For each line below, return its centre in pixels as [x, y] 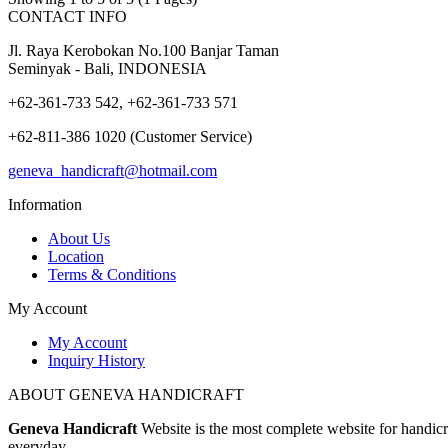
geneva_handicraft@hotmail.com [112, 170]
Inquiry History [96, 360]
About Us [79, 238]
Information [45, 204]
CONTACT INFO [67, 16]
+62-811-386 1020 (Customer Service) [130, 136]
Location [76, 256]
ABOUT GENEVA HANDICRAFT [126, 394]
